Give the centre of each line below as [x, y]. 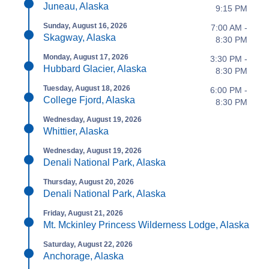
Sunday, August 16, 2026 [85, 26]
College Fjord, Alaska [89, 100]
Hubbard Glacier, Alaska [95, 69]
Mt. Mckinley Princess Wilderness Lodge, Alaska [146, 225]
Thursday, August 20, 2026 [89, 182]
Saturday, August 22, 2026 [88, 244]
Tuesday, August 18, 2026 [87, 88]
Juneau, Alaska [76, 6]
